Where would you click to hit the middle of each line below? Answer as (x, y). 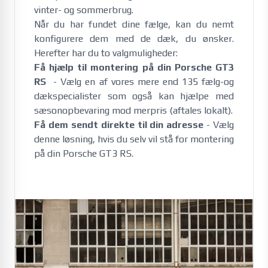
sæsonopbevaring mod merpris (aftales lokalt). (133, 110)
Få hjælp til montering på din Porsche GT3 (134, 67)
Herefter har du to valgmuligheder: (106, 53)
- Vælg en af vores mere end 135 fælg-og (142, 82)
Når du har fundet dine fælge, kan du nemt (134, 24)
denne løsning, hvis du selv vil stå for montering (134, 139)
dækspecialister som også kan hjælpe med (134, 96)
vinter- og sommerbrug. (85, 10)
